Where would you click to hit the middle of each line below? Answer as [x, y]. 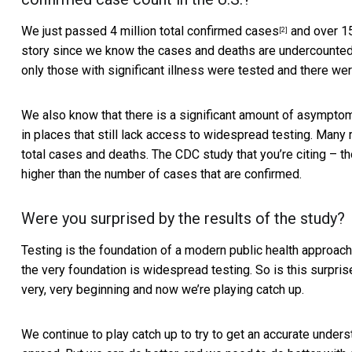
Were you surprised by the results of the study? [183, 219]
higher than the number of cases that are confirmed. [161, 174]
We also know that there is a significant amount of [159, 115]
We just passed [66, 31]
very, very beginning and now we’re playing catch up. [163, 290]
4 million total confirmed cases [194, 31]
